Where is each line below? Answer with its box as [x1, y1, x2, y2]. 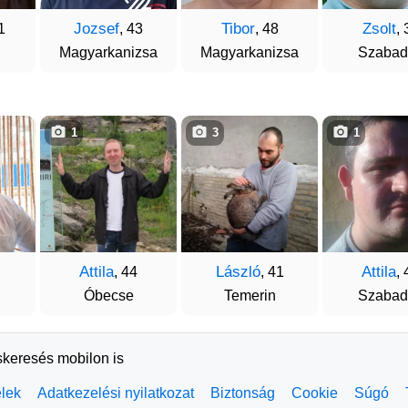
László [215, 263, 260, 280]
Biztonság [210, 385, 275, 401]
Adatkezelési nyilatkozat [37, 385, 194, 401]
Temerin [223, 288, 276, 303]
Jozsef [74, 20, 119, 37]
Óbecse [83, 288, 134, 303]
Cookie [291, 385, 338, 401]
